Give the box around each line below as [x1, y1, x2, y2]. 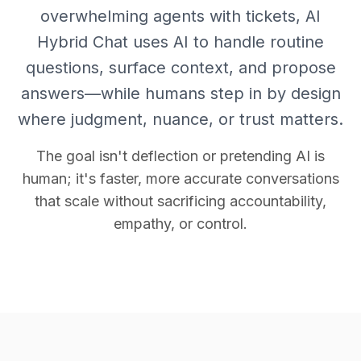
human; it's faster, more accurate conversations [22, 170, 339, 187]
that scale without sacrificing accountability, [35, 193, 326, 210]
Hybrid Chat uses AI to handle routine [37, 32, 324, 52]
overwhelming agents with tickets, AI [40, 6, 321, 26]
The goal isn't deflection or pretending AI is [36, 147, 325, 164]
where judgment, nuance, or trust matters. [18, 110, 343, 129]
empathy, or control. [114, 215, 247, 232]
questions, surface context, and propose [25, 58, 336, 77]
